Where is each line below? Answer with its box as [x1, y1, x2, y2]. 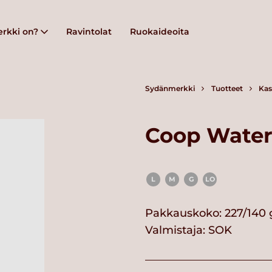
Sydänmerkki [145, 84, 195, 93]
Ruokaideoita [130, 26, 189, 37]
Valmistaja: [145, 223, 208, 237]
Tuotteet [211, 84, 243, 93]
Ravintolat [66, 26, 112, 37]
